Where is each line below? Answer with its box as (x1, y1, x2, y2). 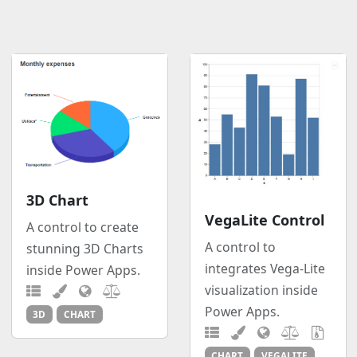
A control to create (25, 218, 139, 236)
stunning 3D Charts (25, 240, 143, 257)
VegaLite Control (204, 210, 324, 229)
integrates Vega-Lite (204, 259, 325, 277)
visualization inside (204, 280, 318, 299)
